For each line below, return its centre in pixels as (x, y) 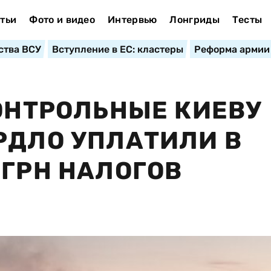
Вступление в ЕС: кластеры (117, 49)
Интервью (132, 20)
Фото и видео (62, 20)
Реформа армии (232, 49)
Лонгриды (194, 20)
